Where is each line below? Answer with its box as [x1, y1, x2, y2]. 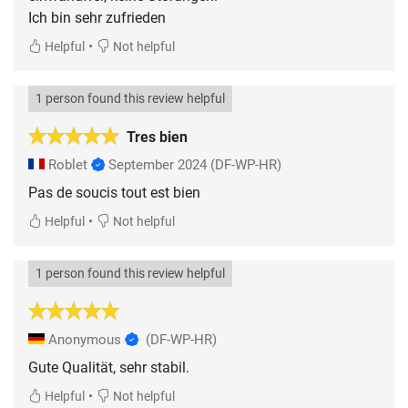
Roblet [45, 156, 91, 173]
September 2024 [108, 156, 207, 173]
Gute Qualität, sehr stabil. [28, 358, 189, 376]
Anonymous [45, 331, 125, 348]
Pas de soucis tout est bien [28, 183, 200, 201]
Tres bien [127, 127, 188, 146]
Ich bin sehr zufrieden [28, 8, 166, 26]
